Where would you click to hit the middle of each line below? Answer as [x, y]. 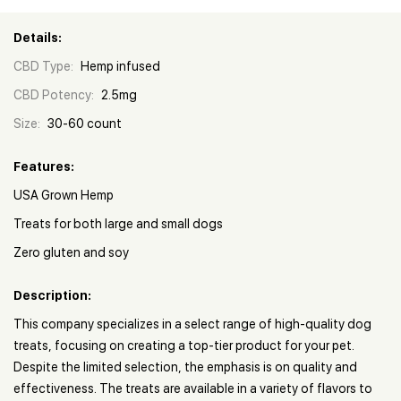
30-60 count [85, 124]
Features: [44, 166]
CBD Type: [43, 66]
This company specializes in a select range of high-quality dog [192, 324]
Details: [38, 38]
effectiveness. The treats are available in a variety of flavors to [193, 388]
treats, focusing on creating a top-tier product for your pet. [184, 346]
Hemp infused [120, 66]
